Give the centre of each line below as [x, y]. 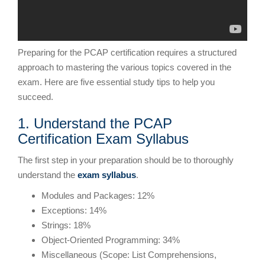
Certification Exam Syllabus [103, 138]
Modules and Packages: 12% [98, 195]
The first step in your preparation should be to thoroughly [126, 160]
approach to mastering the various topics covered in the [125, 67]
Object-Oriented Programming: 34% [111, 240]
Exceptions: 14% [74, 210]
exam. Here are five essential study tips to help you [116, 82]
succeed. [35, 96]
